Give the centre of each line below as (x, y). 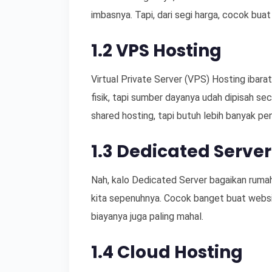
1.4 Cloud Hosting (167, 252)
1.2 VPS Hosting (156, 51)
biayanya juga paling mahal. (147, 216)
